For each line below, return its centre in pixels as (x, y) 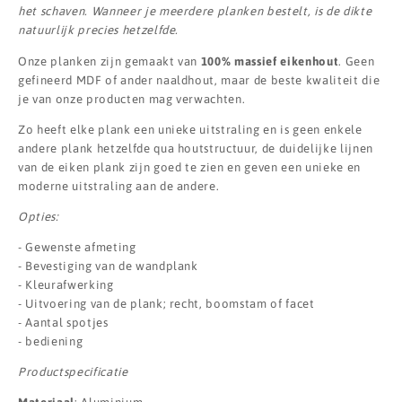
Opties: (39, 216)
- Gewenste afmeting (77, 248)
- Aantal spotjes (63, 323)
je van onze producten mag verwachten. (132, 99)
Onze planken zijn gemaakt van (109, 61)
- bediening (51, 342)
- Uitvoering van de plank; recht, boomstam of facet (166, 304)
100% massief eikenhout (270, 61)
